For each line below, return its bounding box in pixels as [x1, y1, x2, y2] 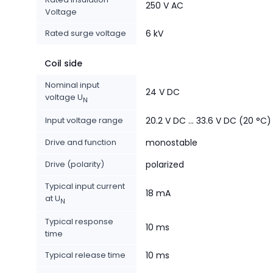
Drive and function [45, 136, 116, 149]
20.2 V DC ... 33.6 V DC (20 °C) [146, 115, 271, 127]
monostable [146, 136, 197, 149]
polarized [146, 158, 184, 171]
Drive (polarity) [45, 158, 104, 171]
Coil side [44, 57, 82, 70]
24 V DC [146, 86, 180, 99]
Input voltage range [45, 115, 123, 127]
